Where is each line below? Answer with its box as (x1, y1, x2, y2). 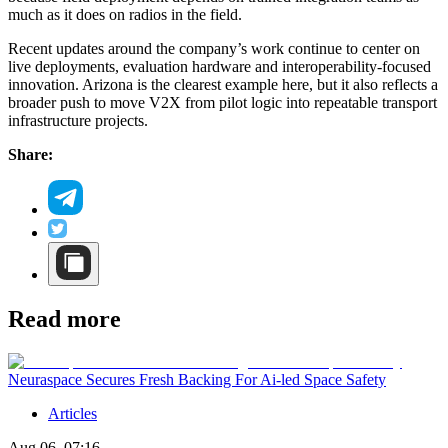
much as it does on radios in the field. (8, 5, 242, 23)
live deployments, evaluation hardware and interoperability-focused (8, 57, 431, 75)
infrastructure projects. (8, 111, 148, 129)
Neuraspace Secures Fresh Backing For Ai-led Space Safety (8, 371, 386, 389)
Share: (8, 145, 53, 163)
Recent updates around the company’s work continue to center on (8, 39, 420, 57)
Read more (8, 306, 121, 333)
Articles (48, 405, 97, 423)
